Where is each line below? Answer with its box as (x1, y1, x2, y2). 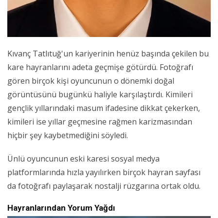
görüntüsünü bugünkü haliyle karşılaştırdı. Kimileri (7, 89, 193, 100)
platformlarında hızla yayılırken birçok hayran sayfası (7, 167, 200, 178)
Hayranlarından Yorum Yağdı (7, 203, 115, 213)
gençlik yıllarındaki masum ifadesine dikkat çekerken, (7, 103, 200, 114)
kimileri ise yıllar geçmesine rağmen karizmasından (7, 116, 192, 127)
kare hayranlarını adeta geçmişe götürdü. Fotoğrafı (7, 62, 193, 73)
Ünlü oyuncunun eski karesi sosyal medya (7, 153, 160, 164)
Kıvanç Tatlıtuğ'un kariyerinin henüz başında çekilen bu (7, 48, 209, 59)
